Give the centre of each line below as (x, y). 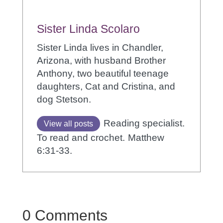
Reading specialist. (144, 123)
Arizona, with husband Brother (102, 61)
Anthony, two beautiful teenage (103, 74)
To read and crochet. (82, 138)
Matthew (146, 138)
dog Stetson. (64, 100)
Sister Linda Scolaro (89, 29)
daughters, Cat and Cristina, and (106, 87)
